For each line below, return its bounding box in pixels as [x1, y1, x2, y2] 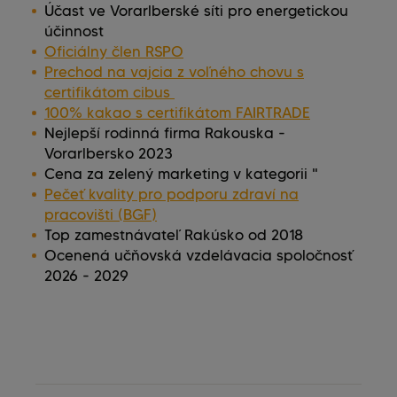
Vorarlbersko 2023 [44, 144, 173, 163]
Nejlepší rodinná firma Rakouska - [44, 124, 285, 143]
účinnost [44, 22, 104, 41]
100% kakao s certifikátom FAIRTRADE [44, 104, 310, 122]
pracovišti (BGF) [44, 206, 157, 224]
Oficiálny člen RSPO [44, 43, 183, 61]
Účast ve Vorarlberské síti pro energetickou [44, 2, 348, 20]
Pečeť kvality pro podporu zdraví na [44, 185, 299, 204]
